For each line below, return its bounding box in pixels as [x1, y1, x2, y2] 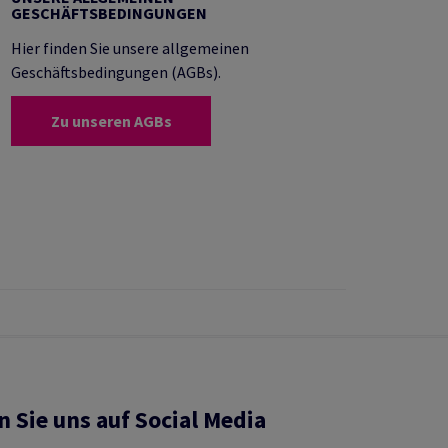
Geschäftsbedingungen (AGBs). [11, 62, 221, 82]
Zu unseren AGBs [50, 111, 172, 131]
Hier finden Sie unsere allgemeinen [11, 38, 249, 58]
